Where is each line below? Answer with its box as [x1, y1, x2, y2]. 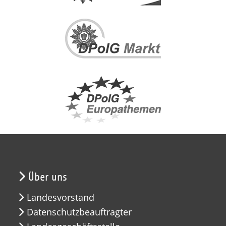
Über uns [28, 171, 67, 183]
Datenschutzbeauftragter [27, 205, 132, 218]
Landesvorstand [27, 191, 94, 203]
